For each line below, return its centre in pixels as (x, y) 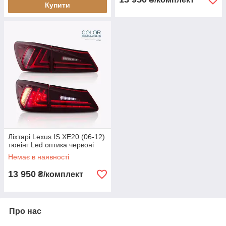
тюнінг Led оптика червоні (51, 145)
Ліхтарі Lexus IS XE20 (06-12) (56, 137)
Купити (58, 5)
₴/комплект (60, 175)
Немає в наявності (39, 157)
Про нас (25, 211)
